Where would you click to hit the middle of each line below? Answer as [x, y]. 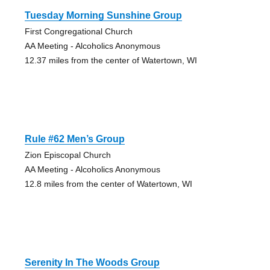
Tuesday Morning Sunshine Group [103, 15]
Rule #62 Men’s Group [74, 139]
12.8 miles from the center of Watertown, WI [108, 184]
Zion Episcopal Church [67, 155]
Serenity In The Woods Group [92, 262]
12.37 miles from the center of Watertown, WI [111, 60]
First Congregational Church [78, 31]
